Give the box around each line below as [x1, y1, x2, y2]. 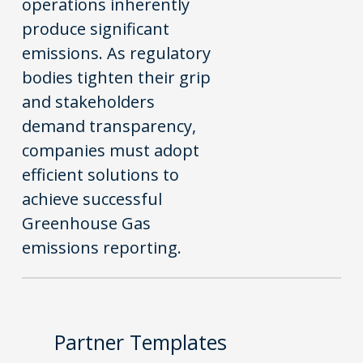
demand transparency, [22, 114, 197, 137]
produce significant [22, 17, 170, 40]
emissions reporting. [22, 236, 182, 258]
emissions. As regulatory [22, 41, 211, 64]
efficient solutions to [22, 163, 180, 186]
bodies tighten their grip [22, 66, 211, 88]
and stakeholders [22, 90, 156, 113]
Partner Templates [53, 328, 227, 357]
